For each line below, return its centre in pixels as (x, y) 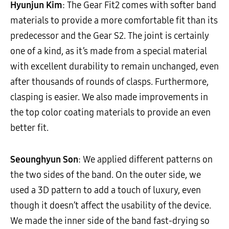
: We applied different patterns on (145, 159)
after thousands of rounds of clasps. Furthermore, (109, 82)
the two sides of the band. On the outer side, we (106, 175)
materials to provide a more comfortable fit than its (114, 20)
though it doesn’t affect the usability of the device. (111, 205)
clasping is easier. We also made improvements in (109, 97)
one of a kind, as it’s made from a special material (109, 51)
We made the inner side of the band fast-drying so (110, 221)
